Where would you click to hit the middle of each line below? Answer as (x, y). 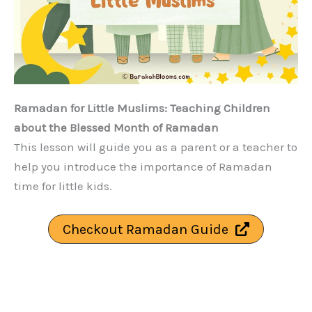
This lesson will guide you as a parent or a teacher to (156, 147)
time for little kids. (63, 186)
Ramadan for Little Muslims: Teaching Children (142, 108)
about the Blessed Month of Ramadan (116, 128)
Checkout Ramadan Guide (146, 229)
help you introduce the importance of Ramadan (143, 167)
